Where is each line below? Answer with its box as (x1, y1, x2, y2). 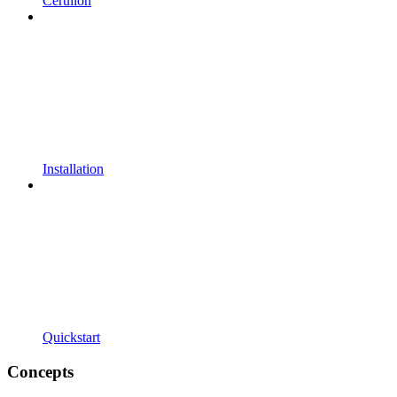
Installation (43, 161, 104, 177)
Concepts (7, 362, 74, 381)
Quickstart (43, 330, 100, 346)
